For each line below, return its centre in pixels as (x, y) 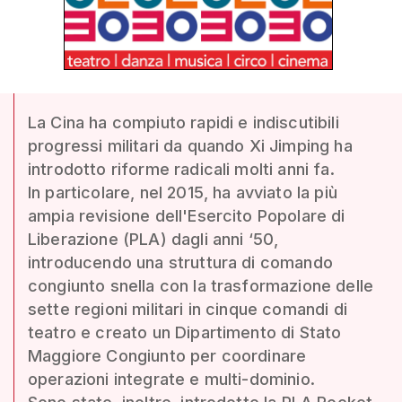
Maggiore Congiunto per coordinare (167, 356)
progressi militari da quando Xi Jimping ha (190, 146)
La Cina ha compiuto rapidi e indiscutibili (184, 122)
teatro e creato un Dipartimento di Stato (185, 332)
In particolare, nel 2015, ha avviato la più (183, 192)
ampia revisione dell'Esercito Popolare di (187, 216)
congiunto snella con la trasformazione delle (201, 286)
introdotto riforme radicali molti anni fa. (181, 169)
